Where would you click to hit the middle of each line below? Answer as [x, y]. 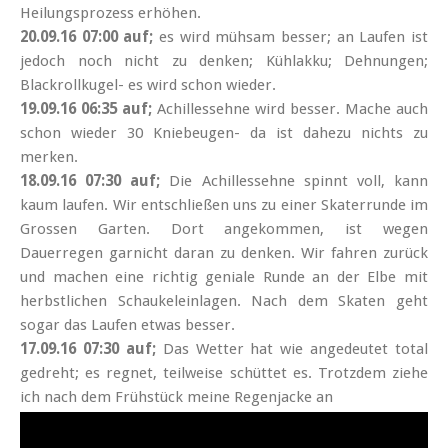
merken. [51, 157]
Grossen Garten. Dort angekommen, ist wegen [224, 229]
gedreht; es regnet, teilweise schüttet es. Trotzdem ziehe [224, 373]
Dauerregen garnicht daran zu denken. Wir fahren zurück [224, 253]
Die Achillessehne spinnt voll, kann [299, 181]
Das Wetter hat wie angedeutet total [295, 349]
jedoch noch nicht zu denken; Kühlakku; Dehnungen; [224, 61]
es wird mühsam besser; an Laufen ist [293, 37]
